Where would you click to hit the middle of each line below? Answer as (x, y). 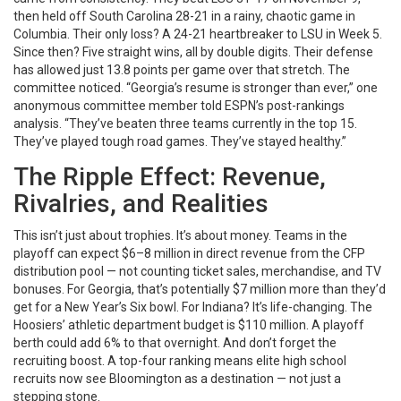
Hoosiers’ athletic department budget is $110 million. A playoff (189, 325)
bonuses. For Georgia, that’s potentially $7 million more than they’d (200, 290)
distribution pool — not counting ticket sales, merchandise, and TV (197, 272)
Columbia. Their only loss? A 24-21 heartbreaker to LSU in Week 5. (198, 34)
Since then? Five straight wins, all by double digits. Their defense (193, 52)
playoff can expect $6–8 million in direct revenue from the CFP (189, 254)
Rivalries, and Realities (141, 204)
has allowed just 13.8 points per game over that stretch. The (182, 70)
